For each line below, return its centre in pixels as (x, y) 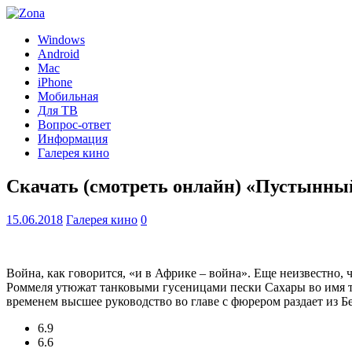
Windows (61, 40)
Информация (73, 139)
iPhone (55, 82)
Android (59, 54)
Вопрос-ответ (74, 125)
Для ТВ (58, 110)
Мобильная (68, 96)
